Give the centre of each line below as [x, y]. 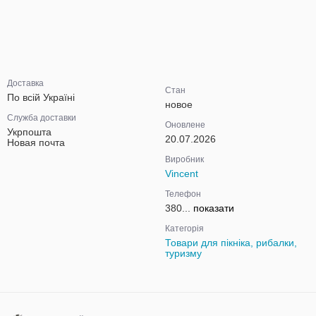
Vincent [182, 174]
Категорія [184, 229]
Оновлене [185, 125]
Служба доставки [42, 118]
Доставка [25, 83]
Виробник [184, 159]
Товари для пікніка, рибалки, [231, 243]
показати [214, 208]
